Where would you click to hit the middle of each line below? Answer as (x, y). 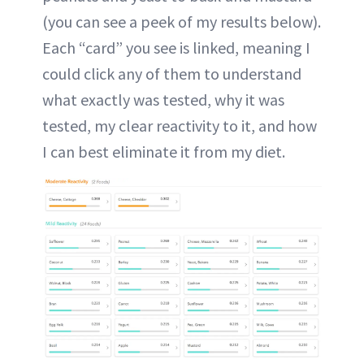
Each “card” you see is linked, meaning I (176, 48)
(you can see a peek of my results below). (182, 22)
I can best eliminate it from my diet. (164, 152)
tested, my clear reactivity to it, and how (180, 126)
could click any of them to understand (172, 74)
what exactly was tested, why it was (163, 100)
